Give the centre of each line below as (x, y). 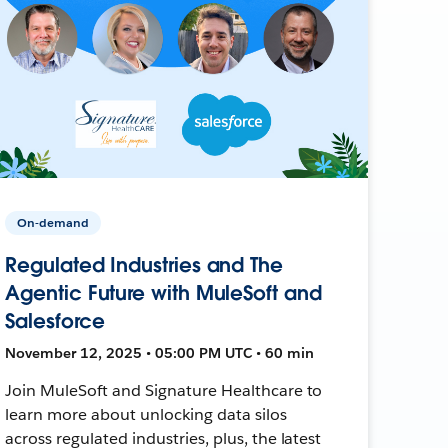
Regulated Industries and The (144, 264)
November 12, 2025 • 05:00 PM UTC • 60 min (160, 352)
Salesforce (55, 320)
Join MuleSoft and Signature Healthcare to (164, 390)
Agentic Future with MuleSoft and (163, 292)
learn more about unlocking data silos (146, 414)
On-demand (53, 222)
